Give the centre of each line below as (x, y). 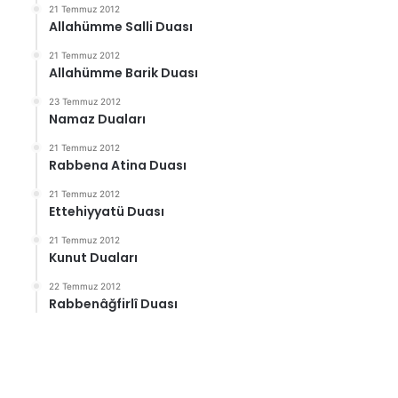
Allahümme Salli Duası (121, 27)
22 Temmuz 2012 (85, 286)
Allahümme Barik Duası (124, 73)
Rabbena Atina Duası (118, 165)
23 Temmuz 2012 (85, 101)
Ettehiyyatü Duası (107, 211)
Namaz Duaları (98, 119)
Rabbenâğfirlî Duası (114, 304)
